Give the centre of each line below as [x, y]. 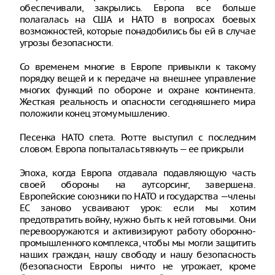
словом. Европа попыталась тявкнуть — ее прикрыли [132, 149]
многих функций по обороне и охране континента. [137, 90]
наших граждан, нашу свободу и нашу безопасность [137, 254]
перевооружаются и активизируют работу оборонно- [137, 231]
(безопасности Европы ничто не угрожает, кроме [137, 266]
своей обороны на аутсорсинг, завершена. [137, 184]
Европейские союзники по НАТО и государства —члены [137, 196]
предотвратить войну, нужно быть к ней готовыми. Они [137, 219]
